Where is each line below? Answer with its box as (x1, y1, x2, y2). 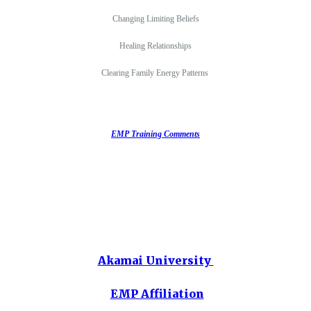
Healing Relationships (119, 40, 192, 51)
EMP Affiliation (110, 286, 204, 301)
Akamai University (97, 253, 214, 267)
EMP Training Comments (111, 128, 200, 139)
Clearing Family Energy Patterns (101, 67, 210, 78)
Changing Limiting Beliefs (112, 13, 199, 24)
